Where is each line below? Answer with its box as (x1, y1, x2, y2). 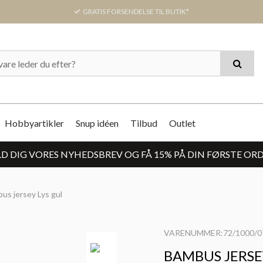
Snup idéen (76, 117, 119, 129)
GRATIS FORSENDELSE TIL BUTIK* (81, 7, 189, 16)
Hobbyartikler (5, 117, 64, 129)
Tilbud (130, 117, 157, 129)
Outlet (169, 117, 195, 129)
